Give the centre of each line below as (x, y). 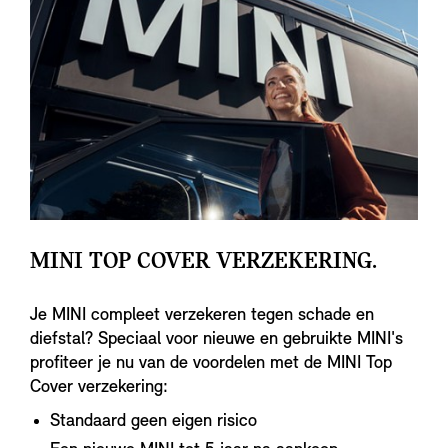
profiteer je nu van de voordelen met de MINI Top (211, 364)
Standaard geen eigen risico (153, 422)
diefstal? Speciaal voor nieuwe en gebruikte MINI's (216, 340)
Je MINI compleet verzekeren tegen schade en (202, 316)
